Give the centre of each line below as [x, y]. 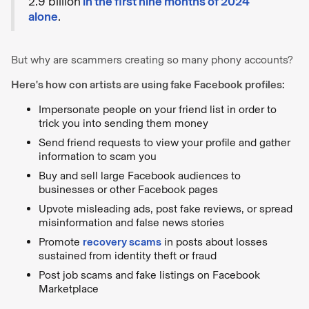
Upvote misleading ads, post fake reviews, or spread [166, 208]
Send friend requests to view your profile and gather [165, 142]
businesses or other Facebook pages [128, 189]
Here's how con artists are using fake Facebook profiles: [148, 84]
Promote [61, 241]
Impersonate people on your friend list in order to [158, 109]
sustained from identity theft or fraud [128, 255]
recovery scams [122, 241]
